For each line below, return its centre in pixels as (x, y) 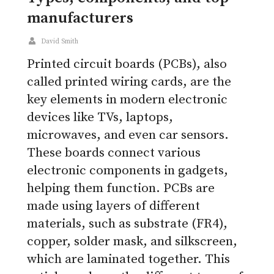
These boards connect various (114, 153)
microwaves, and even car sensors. (128, 135)
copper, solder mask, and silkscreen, (132, 242)
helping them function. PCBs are (121, 189)
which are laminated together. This (128, 260)
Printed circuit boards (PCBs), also (127, 65)
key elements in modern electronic (127, 100)
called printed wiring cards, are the (129, 82)
